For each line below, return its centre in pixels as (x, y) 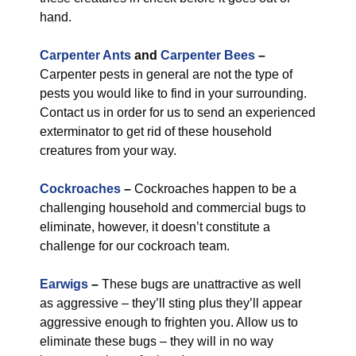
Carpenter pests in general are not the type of (166, 74)
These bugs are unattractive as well (201, 284)
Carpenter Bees (208, 55)
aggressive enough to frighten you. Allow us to (169, 322)
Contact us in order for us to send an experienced (178, 112)
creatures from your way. (108, 151)
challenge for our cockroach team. (135, 246)
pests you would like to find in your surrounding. (173, 93)
